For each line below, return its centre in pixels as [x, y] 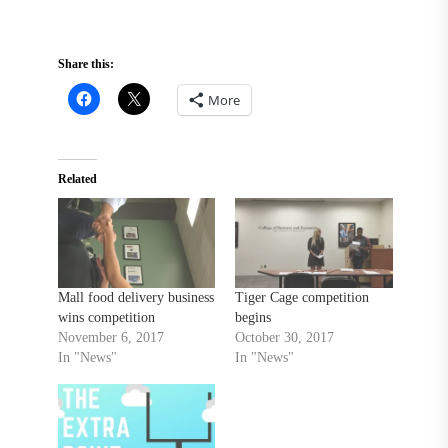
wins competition [106, 318]
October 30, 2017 [285, 338]
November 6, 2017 [110, 338]
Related [77, 179]
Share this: [85, 64]
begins [253, 318]
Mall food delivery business [135, 298]
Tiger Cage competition [302, 298]
